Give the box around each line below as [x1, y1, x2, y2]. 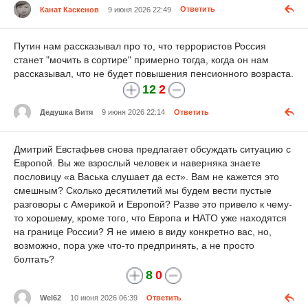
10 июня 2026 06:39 [70, 294, 137, 302]
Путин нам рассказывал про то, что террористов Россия [14, 41, 266, 52]
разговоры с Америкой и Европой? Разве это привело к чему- [14, 198, 292, 210]
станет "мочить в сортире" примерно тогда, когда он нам [14, 54, 269, 66]
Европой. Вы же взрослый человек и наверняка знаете [14, 157, 261, 168]
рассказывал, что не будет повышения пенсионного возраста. [14, 68, 294, 80]
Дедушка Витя [40, 108, 93, 117]
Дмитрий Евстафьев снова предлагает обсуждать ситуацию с [14, 143, 291, 155]
